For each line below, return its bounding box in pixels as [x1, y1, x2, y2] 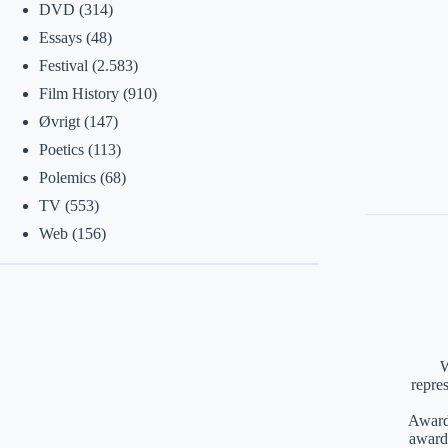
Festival [38, 57, 88, 74]
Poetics [38, 141, 84, 158]
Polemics [38, 169, 96, 186]
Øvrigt [38, 113, 80, 130]
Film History [38, 85, 119, 102]
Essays [38, 29, 82, 46]
